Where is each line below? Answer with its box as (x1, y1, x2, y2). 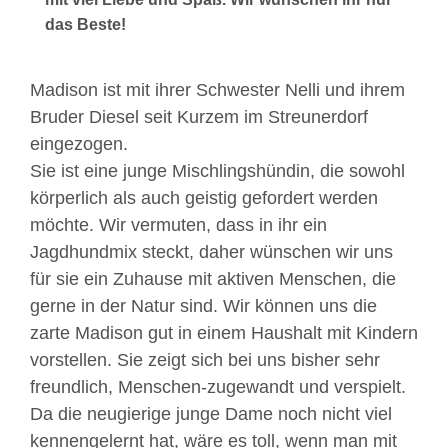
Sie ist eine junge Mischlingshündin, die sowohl (30, 161, 405, 181)
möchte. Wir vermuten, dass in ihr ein (30, 215, 327, 235)
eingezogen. (30, 134, 128, 154)
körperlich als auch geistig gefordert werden (30, 188, 378, 208)
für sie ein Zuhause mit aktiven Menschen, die (30, 269, 396, 289)
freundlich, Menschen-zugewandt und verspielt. (30, 377, 406, 397)
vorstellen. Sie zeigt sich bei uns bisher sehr (30, 350, 380, 370)
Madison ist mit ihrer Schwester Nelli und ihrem (30, 80, 405, 100)
